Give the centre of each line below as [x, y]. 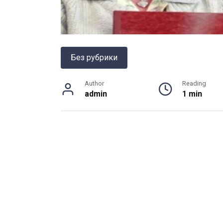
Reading [194, 84]
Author [94, 84]
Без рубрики [94, 58]
